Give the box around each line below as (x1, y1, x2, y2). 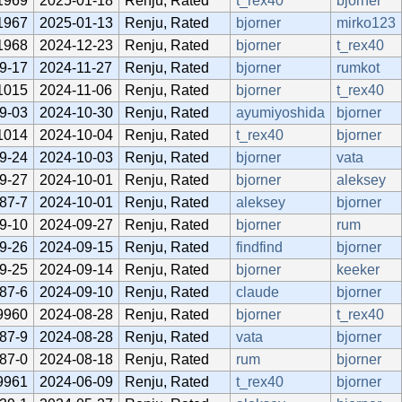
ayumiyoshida (236, 104, 325, 120)
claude (236, 284, 279, 300)
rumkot (336, 59, 380, 75)
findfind (236, 239, 283, 255)
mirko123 (336, 14, 396, 31)
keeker (336, 261, 380, 277)
